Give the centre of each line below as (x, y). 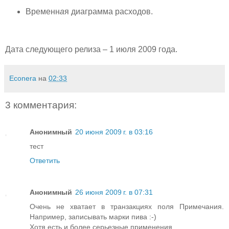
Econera (23, 78)
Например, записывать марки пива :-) (93, 216)
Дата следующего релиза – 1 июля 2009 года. (91, 50)
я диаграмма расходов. (108, 11)
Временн (42, 11)
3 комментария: (41, 105)
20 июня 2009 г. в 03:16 (114, 132)
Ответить (45, 160)
